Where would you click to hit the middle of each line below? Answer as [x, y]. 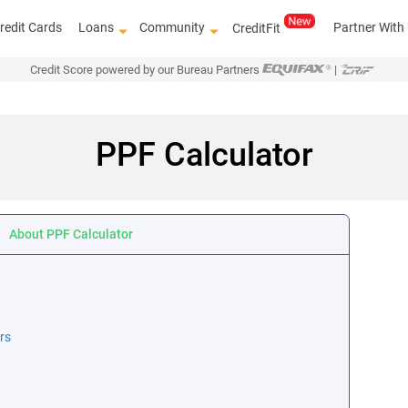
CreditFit [257, 28]
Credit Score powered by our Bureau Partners [144, 69]
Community [173, 27]
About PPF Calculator [71, 235]
